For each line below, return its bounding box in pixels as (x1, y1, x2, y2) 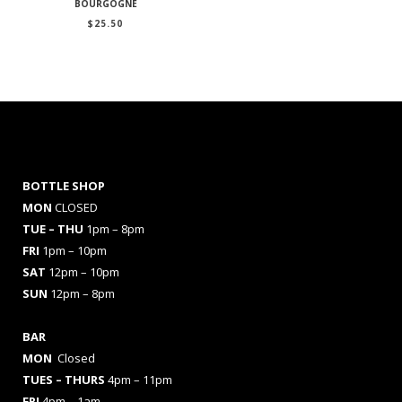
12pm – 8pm (50, 284, 115, 301)
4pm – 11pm (105, 371, 172, 388)
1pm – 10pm (42, 241, 107, 258)
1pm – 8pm (86, 220, 144, 237)
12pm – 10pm (48, 263, 119, 280)
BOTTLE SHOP (22, 177, 105, 194)
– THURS (56, 371, 105, 388)
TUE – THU (22, 220, 86, 237)
